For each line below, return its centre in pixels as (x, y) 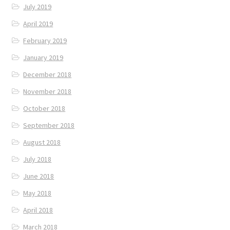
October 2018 (44, 109)
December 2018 (47, 75)
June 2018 (39, 176)
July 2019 (37, 7)
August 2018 (42, 142)
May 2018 (37, 193)
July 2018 (37, 159)
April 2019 (38, 24)
